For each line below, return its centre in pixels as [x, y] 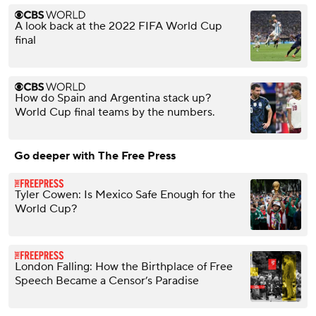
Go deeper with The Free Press [95, 156]
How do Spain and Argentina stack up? [113, 98]
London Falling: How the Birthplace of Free [124, 267]
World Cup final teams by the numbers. [115, 113]
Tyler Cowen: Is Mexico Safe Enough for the [125, 195]
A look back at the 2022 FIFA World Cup [119, 26]
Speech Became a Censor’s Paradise [107, 281]
